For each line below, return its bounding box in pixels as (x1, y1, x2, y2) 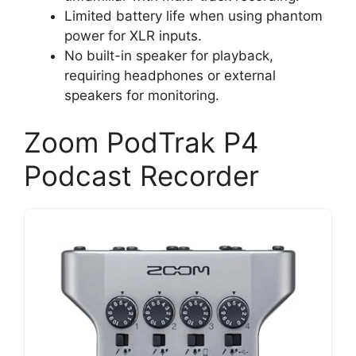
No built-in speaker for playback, (64, 47, 273, 64)
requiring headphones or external (64, 67, 276, 83)
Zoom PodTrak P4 (24, 126, 258, 160)
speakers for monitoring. (64, 87, 219, 103)
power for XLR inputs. (64, 27, 202, 44)
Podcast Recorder (24, 159, 259, 193)
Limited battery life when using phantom (64, 7, 323, 24)
